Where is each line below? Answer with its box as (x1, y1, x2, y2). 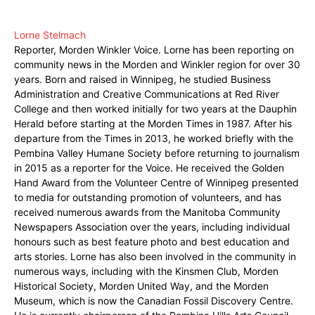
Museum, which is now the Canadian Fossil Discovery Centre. (14, 294, 293, 307)
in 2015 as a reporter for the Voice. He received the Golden (14, 161, 284, 174)
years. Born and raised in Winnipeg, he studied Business (14, 72, 271, 85)
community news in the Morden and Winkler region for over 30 (14, 58, 300, 70)
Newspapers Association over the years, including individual (14, 220, 290, 233)
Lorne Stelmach (14, 28, 86, 41)
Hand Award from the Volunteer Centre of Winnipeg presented (14, 176, 299, 188)
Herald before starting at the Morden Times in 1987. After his (14, 117, 292, 129)
